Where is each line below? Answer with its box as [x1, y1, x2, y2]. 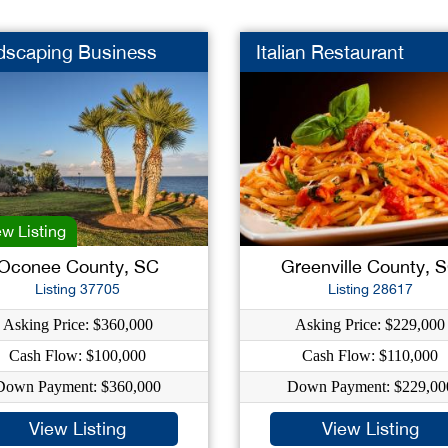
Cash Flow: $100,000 [9, 347, 147, 364]
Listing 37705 [35, 281, 121, 297]
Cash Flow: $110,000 [302, 347, 439, 364]
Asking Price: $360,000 [2, 316, 153, 333]
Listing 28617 [327, 281, 413, 297]
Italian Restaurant [255, 41, 404, 63]
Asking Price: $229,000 [295, 316, 446, 333]
